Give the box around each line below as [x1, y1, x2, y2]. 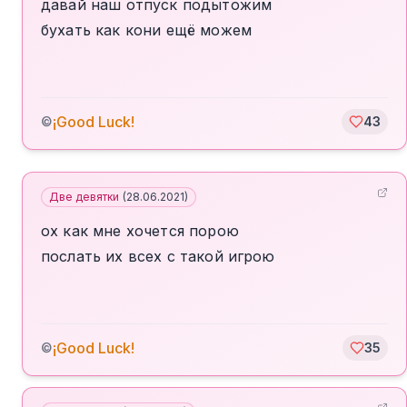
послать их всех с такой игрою [41, 247, 275, 265]
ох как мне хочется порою [41, 222, 239, 240]
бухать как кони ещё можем [41, 21, 252, 39]
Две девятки [49, 190, 119, 203]
